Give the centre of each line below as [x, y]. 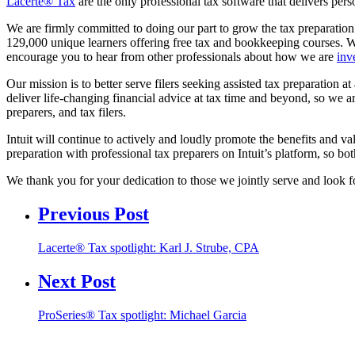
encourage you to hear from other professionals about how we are [172, 57]
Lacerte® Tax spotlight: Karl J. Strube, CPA [149, 248]
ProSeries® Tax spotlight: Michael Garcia [142, 315]
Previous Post [94, 214]
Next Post [77, 281]
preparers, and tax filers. [66, 113]
